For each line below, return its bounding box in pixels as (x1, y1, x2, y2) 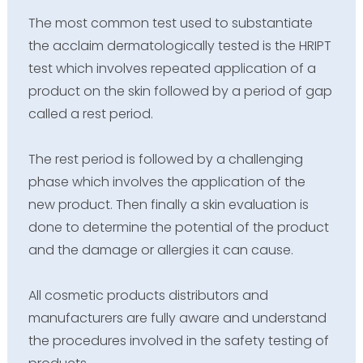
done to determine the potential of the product (28, 217, 329, 237)
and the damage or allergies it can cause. (28, 240, 293, 259)
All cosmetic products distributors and (28, 285, 268, 305)
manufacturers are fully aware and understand (28, 308, 327, 327)
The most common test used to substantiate (28, 13, 313, 32)
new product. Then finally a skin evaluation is (28, 194, 309, 214)
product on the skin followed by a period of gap (28, 81, 332, 100)
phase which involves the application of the (28, 172, 305, 191)
